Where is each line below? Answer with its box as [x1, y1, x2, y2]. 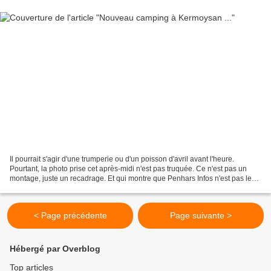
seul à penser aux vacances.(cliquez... [10, 184, 135, 193]
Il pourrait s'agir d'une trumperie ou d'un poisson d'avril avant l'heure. [10, 155, 234, 164]
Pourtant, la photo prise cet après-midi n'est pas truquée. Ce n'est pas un [10, 165, 247, 174]
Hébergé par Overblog [10, 244, 100, 254]
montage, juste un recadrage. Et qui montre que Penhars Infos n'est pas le [10, 174, 252, 183]
